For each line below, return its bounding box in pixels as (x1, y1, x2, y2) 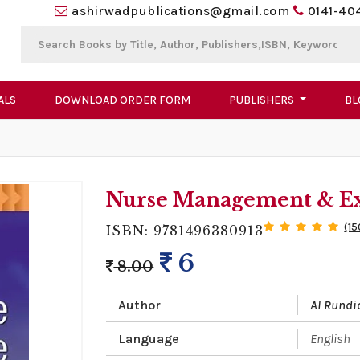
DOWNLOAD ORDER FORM (54, 93, 190, 108)
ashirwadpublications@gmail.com (72, 3, 290, 18)
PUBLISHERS (228, 93, 297, 108)
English (310, 331, 351, 347)
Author (118, 297, 162, 313)
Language (118, 331, 180, 347)
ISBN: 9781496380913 (106, 223, 264, 239)
